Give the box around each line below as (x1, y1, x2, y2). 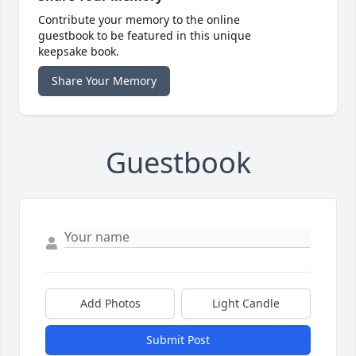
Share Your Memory (52, 73, 157, 89)
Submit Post (146, 332, 210, 348)
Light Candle (212, 296, 280, 311)
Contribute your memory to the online (38, 12, 240, 28)
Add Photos (79, 296, 141, 311)
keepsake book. (38, 44, 119, 60)
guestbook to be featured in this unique (38, 28, 251, 44)
